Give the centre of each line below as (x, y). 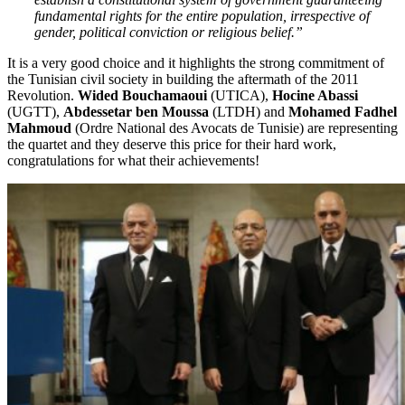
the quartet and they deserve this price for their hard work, (172, 144)
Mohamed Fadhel (343, 111)
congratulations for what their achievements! (133, 160)
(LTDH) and (249, 111)
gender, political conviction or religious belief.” (169, 32)
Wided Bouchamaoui (142, 95)
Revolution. (42, 95)
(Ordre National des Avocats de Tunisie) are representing (235, 127)
